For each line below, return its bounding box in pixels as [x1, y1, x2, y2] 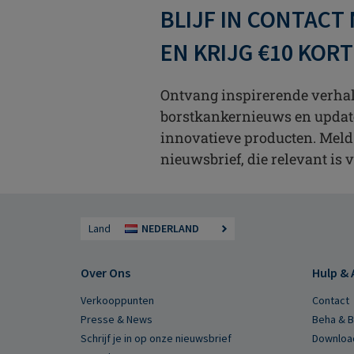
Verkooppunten [81, 292, 154, 307]
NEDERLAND [141, 220, 199, 235]
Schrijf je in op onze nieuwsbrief [81, 330, 232, 345]
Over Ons [81, 264, 130, 281]
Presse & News [81, 311, 153, 326]
